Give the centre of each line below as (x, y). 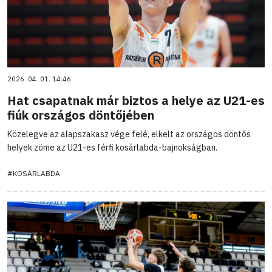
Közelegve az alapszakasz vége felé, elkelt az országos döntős (129, 134)
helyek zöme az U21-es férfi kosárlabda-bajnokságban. (112, 147)
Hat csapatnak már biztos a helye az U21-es (136, 100)
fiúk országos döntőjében (81, 115)
